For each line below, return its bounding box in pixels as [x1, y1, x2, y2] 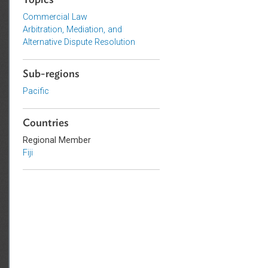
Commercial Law [84, 43, 157, 55]
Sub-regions [84, 106, 148, 118]
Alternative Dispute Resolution [84, 71, 210, 83]
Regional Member [84, 179, 161, 191]
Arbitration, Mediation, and [84, 57, 196, 69]
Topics [84, 24, 120, 36]
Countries [84, 160, 136, 173]
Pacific [84, 126, 114, 137]
